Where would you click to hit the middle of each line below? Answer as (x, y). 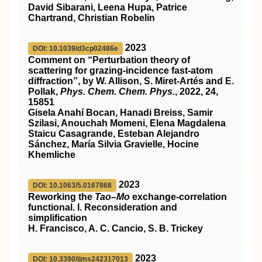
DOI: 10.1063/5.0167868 (72, 185)
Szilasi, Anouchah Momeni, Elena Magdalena (127, 123)
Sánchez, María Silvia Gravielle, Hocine (113, 144)
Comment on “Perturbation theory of (109, 60)
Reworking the (61, 197)
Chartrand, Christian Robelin (92, 18)
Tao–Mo (112, 197)
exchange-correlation (178, 197)
